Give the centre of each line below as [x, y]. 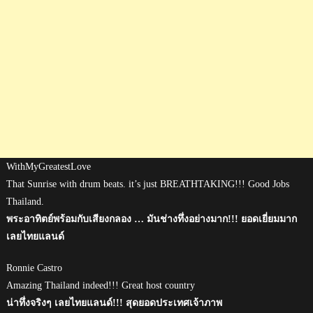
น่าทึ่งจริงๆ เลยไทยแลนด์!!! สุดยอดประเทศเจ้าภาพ [114, 303]
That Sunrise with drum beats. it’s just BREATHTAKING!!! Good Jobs [147, 184]
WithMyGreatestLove [48, 166]
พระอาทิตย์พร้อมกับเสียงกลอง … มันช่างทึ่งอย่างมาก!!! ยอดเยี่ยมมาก [151, 219]
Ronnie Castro [34, 268]
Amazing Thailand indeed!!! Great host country [100, 285]
